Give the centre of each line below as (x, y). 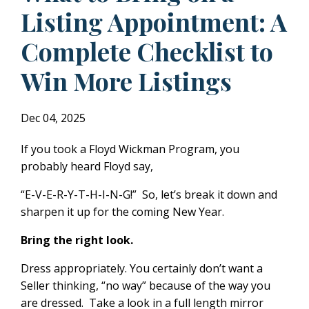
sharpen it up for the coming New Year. (122, 211)
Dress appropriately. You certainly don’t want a (142, 268)
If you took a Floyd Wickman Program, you (130, 149)
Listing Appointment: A (154, 21)
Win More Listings (126, 80)
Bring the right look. (77, 240)
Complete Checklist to (147, 51)
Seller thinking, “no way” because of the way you (146, 285)
